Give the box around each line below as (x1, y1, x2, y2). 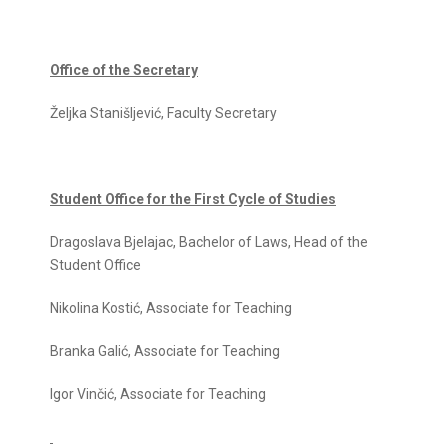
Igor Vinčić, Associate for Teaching (50, 386, 266, 402)
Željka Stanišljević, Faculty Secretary (50, 105, 277, 121)
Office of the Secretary (50, 62, 198, 78)
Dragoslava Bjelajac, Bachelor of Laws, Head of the (50, 234, 368, 250)
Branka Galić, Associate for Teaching (50, 343, 280, 359)
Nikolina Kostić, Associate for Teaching (50, 300, 292, 316)
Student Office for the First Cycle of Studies (50, 191, 336, 207)
